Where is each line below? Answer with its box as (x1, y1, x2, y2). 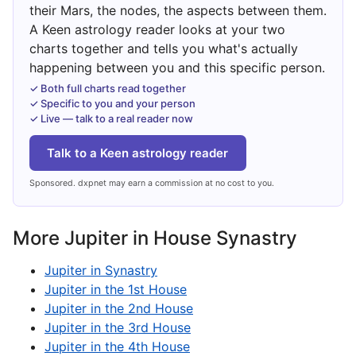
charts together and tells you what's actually (29, 41, 298, 57)
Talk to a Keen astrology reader (47, 145, 229, 161)
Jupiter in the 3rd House (44, 319, 191, 336)
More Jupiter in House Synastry (13, 226, 297, 250)
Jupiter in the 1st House (44, 281, 187, 298)
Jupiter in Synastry (44, 262, 157, 279)
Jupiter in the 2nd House (44, 300, 193, 317)
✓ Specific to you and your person (29, 97, 195, 110)
